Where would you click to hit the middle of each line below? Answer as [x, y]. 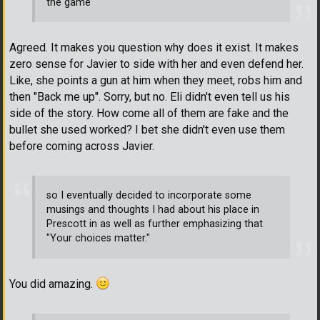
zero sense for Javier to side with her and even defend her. [156, 64]
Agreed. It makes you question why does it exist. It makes [154, 48]
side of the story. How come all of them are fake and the [149, 114]
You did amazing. [52, 284]
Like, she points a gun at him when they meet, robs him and [156, 81]
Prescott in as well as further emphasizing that [155, 224]
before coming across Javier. [82, 146]
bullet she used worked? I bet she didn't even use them [147, 130]
